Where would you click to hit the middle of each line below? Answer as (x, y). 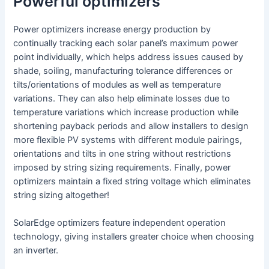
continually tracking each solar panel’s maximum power (126, 44)
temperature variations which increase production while (126, 113)
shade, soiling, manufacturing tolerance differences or (123, 71)
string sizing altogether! (62, 195)
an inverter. (36, 251)
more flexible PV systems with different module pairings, (128, 140)
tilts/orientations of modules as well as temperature (117, 85)
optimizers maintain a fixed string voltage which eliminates (132, 182)
